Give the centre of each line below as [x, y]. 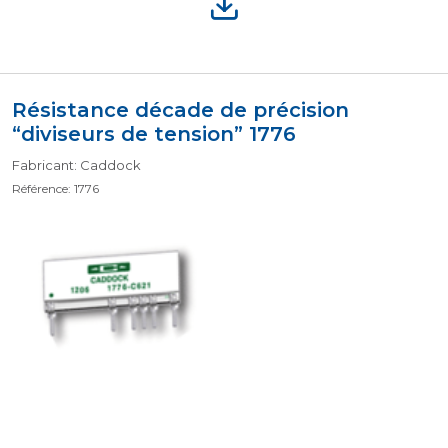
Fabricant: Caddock [76, 165]
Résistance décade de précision [180, 110]
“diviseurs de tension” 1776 [154, 134]
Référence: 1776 [55, 188]
